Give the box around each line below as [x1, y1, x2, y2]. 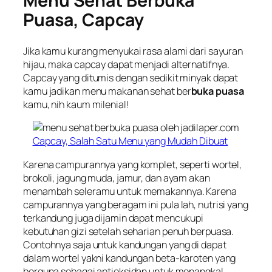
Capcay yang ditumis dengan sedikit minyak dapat [23, 71, 239, 85]
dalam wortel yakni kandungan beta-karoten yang [23, 251, 236, 265]
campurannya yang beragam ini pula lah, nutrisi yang [23, 197, 248, 211]
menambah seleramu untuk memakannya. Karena [23, 184, 237, 198]
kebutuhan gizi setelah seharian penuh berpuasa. [23, 224, 234, 238]
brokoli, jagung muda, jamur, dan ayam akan [23, 171, 210, 185]
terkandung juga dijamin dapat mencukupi [23, 211, 204, 225]
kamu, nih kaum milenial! [23, 98, 129, 112]
